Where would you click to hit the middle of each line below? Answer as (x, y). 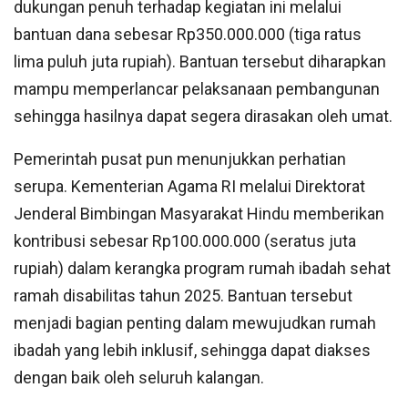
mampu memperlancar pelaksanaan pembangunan (197, 89)
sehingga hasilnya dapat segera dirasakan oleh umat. (203, 117)
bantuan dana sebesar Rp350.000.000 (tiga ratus (188, 35)
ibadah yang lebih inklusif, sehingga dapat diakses (192, 351)
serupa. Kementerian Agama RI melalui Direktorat (189, 187)
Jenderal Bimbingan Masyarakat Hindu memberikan (199, 214)
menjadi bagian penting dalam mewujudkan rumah (195, 323)
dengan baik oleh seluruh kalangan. (139, 378)
